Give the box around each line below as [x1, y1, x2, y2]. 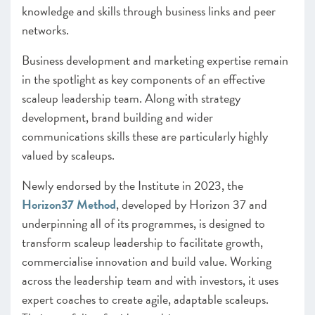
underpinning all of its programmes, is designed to [22, 214, 265, 233]
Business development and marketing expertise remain [22, 51, 288, 70]
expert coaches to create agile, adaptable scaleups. [22, 290, 269, 309]
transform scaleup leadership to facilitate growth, [22, 233, 263, 252]
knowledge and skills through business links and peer [22, 1, 276, 20]
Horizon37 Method [22, 195, 116, 214]
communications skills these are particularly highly [22, 127, 268, 146]
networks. [22, 20, 69, 39]
